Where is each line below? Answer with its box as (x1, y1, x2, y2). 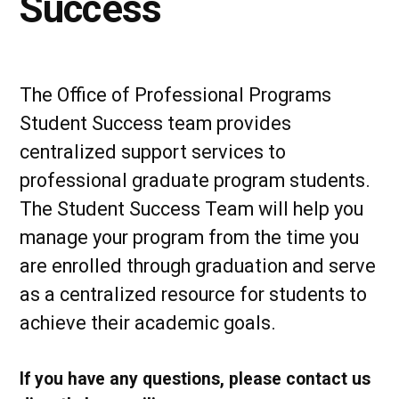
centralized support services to (20, 140, 286, 163)
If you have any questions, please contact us (20, 368, 370, 389)
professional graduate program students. (20, 168, 370, 191)
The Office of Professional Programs (20, 83, 331, 106)
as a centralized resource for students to (20, 282, 367, 305)
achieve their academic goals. (20, 311, 276, 334)
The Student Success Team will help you (20, 197, 363, 220)
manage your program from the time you (20, 225, 359, 248)
